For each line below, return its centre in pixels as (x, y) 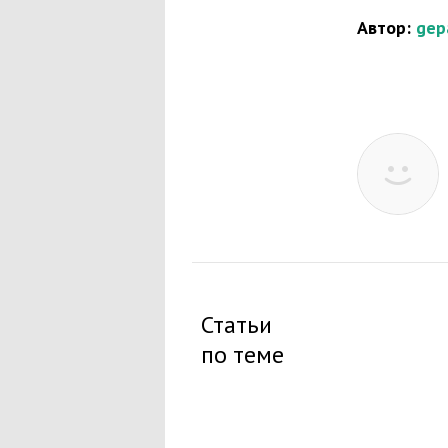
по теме (242, 354)
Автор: (386, 27)
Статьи (236, 324)
